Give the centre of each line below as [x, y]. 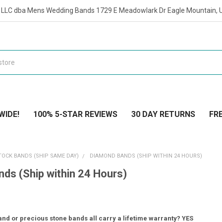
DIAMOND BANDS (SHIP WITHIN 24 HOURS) [146, 156]
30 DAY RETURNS [163, 114]
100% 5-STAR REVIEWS [75, 114]
